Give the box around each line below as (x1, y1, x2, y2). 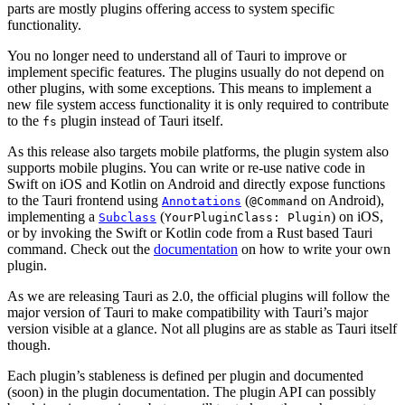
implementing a (7, 209, 99, 225)
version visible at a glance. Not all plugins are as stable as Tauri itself (7, 321, 397, 337)
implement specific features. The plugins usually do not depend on (7, 64, 384, 80)
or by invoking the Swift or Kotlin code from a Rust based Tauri (7, 225, 372, 241)
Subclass (99, 211, 156, 225)
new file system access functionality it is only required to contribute (7, 97, 389, 113)
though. (7, 337, 51, 353)
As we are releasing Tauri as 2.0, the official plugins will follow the (7, 288, 390, 305)
